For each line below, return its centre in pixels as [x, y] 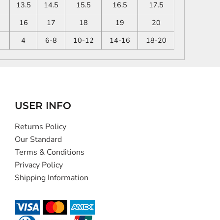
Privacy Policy [39, 165]
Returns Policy [40, 126]
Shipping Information [51, 178]
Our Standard [38, 139]
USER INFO [43, 105]
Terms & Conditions [49, 152]
